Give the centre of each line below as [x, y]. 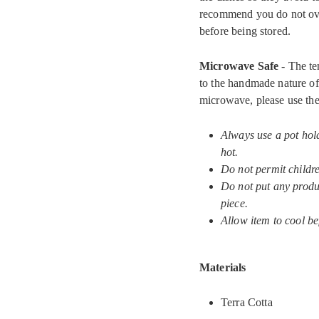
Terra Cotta [247, 302]
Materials [223, 267]
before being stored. [245, 31]
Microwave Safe [239, 66]
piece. [234, 203]
